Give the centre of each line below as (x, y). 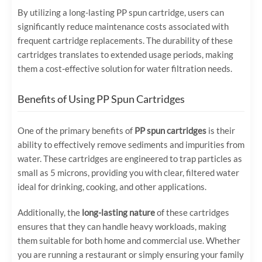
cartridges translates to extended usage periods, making (125, 55)
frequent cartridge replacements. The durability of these (125, 41)
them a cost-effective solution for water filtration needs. (125, 69)
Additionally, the (50, 213)
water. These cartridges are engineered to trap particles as (130, 159)
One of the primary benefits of (76, 131)
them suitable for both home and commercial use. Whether (129, 241)
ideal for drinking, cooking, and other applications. (112, 187)
